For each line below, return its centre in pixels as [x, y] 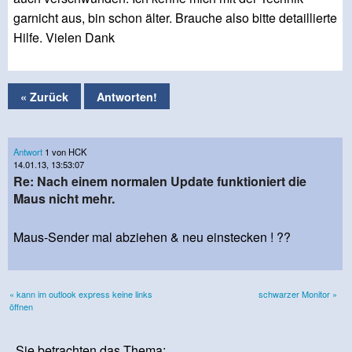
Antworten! [127, 96]
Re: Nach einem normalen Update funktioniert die [160, 181]
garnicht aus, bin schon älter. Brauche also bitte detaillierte [175, 18]
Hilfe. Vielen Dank [64, 38]
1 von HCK [64, 151]
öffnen [21, 307]
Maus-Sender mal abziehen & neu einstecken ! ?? [152, 237]
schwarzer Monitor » [298, 294]
